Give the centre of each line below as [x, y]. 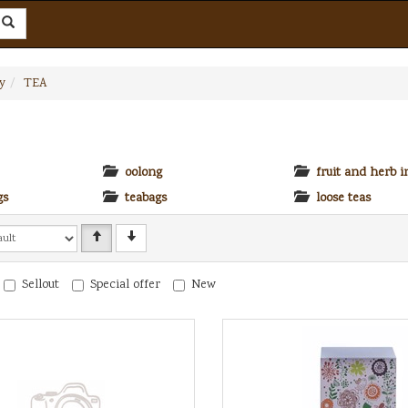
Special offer [125, 285]
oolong [143, 173]
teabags [146, 199]
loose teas [343, 199]
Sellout [41, 285]
